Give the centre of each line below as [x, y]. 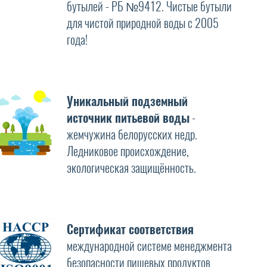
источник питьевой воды [128, 117]
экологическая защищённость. [131, 167]
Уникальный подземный [127, 101]
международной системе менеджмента [149, 246]
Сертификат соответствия [130, 229]
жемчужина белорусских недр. [132, 134]
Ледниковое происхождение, [128, 151]
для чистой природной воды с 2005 [142, 23]
